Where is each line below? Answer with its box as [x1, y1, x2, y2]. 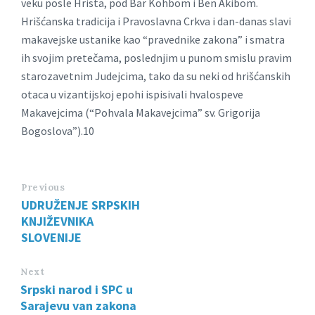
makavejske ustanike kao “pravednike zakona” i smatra [21, 32, 285, 47]
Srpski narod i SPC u [20, 281, 133, 298]
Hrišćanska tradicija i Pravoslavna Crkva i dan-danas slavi [21, 14, 291, 29]
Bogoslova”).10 [21, 124, 94, 139]
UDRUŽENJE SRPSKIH [21, 197, 140, 214]
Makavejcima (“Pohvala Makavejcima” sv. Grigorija [21, 105, 260, 120]
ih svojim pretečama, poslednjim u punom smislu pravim [21, 51, 292, 65]
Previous [21, 181, 65, 194]
